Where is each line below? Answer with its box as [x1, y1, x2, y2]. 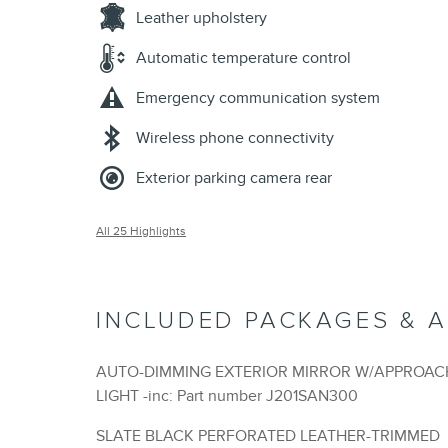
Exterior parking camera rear [136, 168, 332, 189]
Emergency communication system [136, 88, 380, 109]
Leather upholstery [136, 8, 267, 29]
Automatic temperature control [136, 48, 351, 69]
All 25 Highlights [96, 224, 186, 239]
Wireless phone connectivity [136, 128, 334, 149]
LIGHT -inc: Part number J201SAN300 [143, 386, 358, 407]
